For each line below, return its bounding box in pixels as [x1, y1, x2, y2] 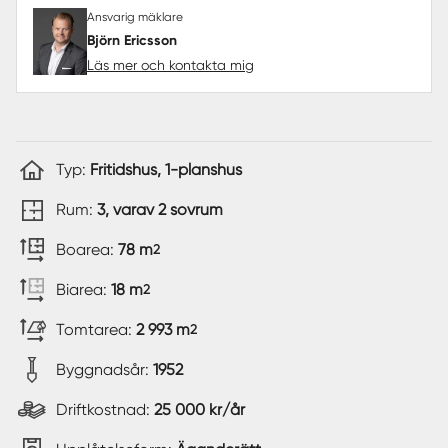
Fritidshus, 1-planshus [90, 159, 242, 179]
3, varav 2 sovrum [97, 199, 223, 219]
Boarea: [56, 239, 118, 259]
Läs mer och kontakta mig [87, 56, 254, 73]
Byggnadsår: [56, 359, 153, 379]
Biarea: [56, 279, 111, 299]
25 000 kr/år [154, 399, 245, 419]
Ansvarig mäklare [87, 9, 183, 24]
